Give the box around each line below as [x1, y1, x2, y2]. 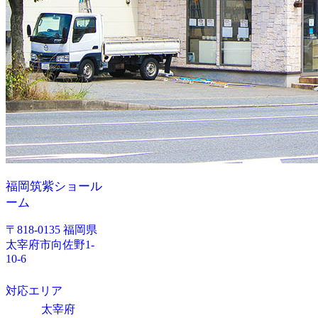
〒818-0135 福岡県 [6, 224, 97, 236]
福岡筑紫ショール [6, 180, 102, 194]
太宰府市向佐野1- [6, 238, 94, 251]
